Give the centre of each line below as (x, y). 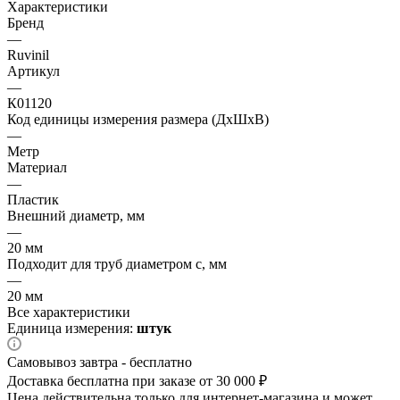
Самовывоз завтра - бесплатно (100, 362)
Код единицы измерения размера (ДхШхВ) (138, 119)
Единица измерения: (72, 328)
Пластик (33, 199)
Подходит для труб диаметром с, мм (117, 263)
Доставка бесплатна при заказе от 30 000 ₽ (137, 380)
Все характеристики (69, 312)
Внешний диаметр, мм (76, 215)
